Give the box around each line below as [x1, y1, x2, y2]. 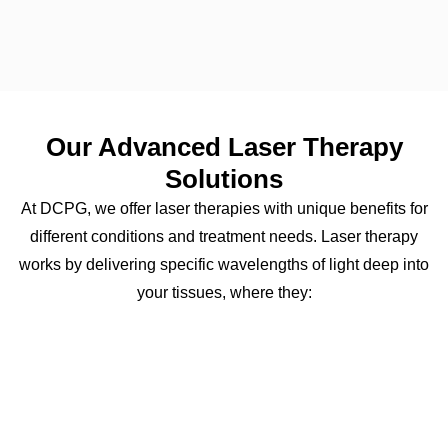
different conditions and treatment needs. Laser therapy [30, 228, 418, 246]
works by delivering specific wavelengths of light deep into [19, 256, 429, 274]
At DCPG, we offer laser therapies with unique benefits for [20, 200, 428, 218]
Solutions [165, 164, 283, 195]
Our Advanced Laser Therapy [45, 132, 403, 163]
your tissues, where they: [136, 284, 312, 302]
